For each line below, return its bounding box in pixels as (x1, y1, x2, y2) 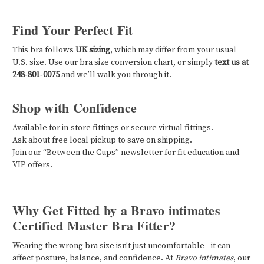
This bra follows (12, 44, 75, 55)
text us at (214, 57, 249, 68)
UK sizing (75, 44, 110, 55)
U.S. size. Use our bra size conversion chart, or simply (12, 57, 214, 68)
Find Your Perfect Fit (12, 19, 133, 39)
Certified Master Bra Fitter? (12, 215, 176, 235)
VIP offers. (12, 159, 52, 170)
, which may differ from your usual (110, 44, 236, 55)
